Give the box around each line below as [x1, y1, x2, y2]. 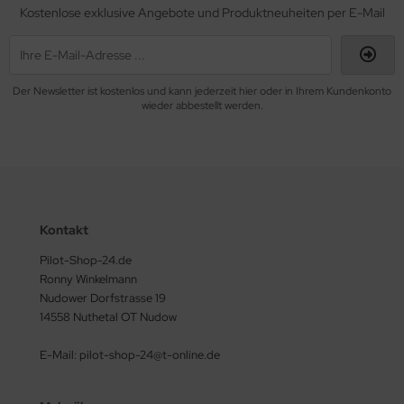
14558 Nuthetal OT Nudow [40, 309, 177, 325]
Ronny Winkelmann [40, 271, 137, 287]
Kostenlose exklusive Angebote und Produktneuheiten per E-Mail [19, 5, 385, 21]
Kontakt [40, 222, 88, 238]
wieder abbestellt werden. [141, 98, 263, 113]
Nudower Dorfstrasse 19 [40, 290, 166, 306]
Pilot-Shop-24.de [40, 252, 132, 268]
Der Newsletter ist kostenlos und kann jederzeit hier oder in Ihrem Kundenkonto [13, 84, 391, 98]
